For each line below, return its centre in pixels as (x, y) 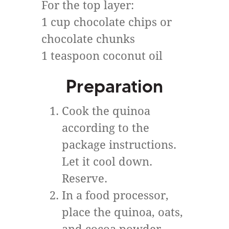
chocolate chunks (88, 39)
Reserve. (85, 179)
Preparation (114, 86)
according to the (106, 128)
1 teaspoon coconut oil (102, 56)
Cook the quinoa (106, 111)
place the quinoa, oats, (122, 212)
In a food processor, (115, 196)
